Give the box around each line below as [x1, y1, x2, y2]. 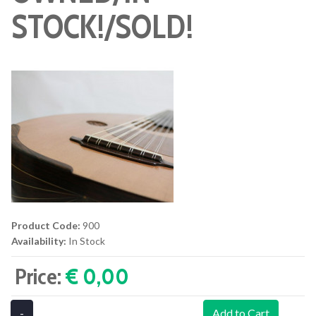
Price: [15, 262, 66, 290]
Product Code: [11, 219, 80, 231]
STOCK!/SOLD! [11, 7, 193, 47]
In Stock [68, 235, 105, 247]
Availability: [11, 235, 66, 247]
